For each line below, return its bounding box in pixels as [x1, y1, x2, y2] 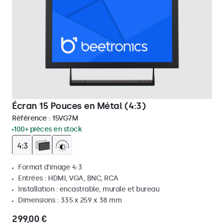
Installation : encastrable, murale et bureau [18, 185, 159, 193]
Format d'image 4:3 [18, 163, 82, 171]
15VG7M [52, 114, 78, 122]
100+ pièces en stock [13, 125, 81, 133]
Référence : [12, 114, 52, 122]
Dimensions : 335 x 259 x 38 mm [18, 196, 121, 204]
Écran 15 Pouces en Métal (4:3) [12, 100, 145, 111]
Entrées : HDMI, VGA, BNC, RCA [18, 174, 118, 182]
